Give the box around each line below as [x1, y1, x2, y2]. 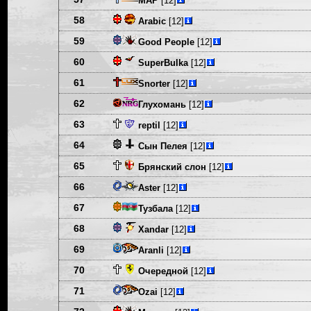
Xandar [137, 224, 169, 235]
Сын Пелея [137, 141, 187, 151]
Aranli [137, 245, 164, 255]
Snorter [137, 78, 170, 89]
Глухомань [137, 99, 186, 110]
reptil [137, 120, 160, 131]
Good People [137, 37, 194, 47]
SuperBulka [137, 58, 188, 68]
